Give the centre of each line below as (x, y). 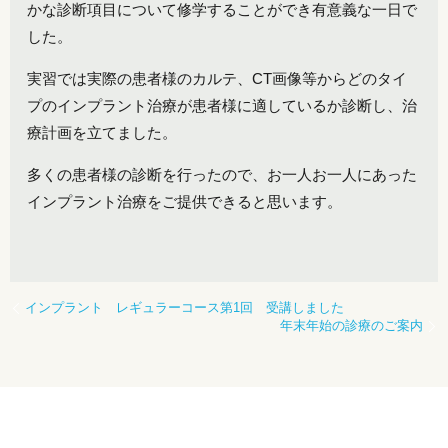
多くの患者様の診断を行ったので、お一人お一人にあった (222, 174)
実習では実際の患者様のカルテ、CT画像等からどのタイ (217, 78)
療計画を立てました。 (102, 132)
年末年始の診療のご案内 (351, 325)
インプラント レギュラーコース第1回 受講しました (184, 307)
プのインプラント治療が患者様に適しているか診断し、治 (222, 105)
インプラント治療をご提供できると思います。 (185, 201)
